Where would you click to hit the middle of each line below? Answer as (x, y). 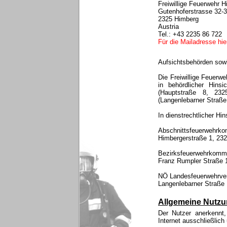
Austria (168, 27)
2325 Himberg (178, 19)
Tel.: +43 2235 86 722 (190, 34)
